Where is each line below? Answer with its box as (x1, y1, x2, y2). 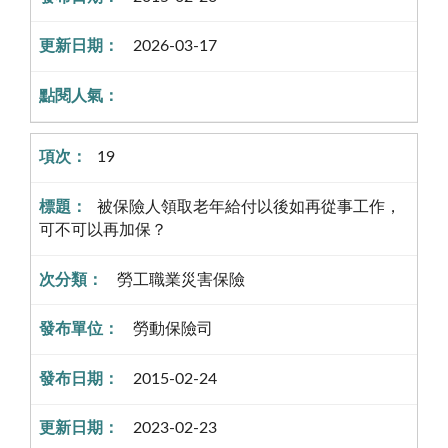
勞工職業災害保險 (113, 271, 245, 288)
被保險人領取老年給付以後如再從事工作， (97, 198, 401, 215)
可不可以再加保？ (39, 221, 167, 238)
